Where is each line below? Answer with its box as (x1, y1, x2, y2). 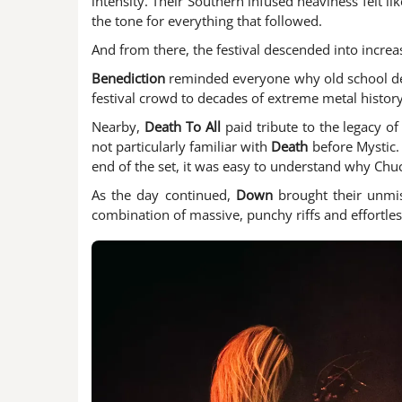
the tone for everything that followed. (92, 12, 322, 31)
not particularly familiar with (92, 137, 272, 156)
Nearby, (92, 118, 144, 136)
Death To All (144, 118, 221, 136)
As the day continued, (92, 186, 236, 205)
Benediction (92, 69, 165, 88)
